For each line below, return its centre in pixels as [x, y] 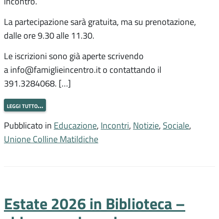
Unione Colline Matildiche [51, 139]
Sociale [176, 125]
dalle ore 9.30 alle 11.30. [49, 35]
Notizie [146, 125]
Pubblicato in [29, 125]
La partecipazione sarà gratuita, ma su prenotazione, [100, 22]
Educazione [75, 125]
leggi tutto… [25, 105]
